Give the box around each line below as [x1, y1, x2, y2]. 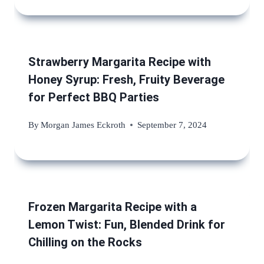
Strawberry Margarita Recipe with [28, 55, 211, 70]
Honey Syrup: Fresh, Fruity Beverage [28, 72, 225, 87]
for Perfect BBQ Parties [28, 90, 159, 105]
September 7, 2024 [137, 120, 207, 130]
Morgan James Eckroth [41, 120, 126, 130]
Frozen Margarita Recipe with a [28, 200, 197, 214]
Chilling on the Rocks [28, 235, 142, 250]
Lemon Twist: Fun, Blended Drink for [28, 217, 225, 232]
